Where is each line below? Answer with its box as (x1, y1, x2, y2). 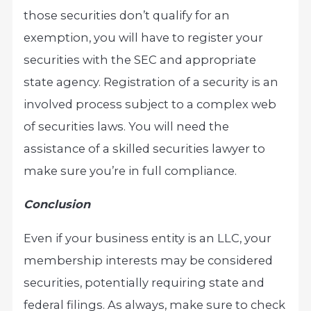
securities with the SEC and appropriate (24, 52, 257, 67)
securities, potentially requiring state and (24, 275, 265, 289)
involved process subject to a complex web (24, 96, 277, 111)
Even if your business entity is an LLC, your (24, 230, 272, 245)
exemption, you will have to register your (24, 30, 264, 44)
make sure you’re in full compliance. (24, 163, 237, 178)
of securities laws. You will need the (24, 119, 230, 133)
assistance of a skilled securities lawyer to (24, 141, 266, 155)
